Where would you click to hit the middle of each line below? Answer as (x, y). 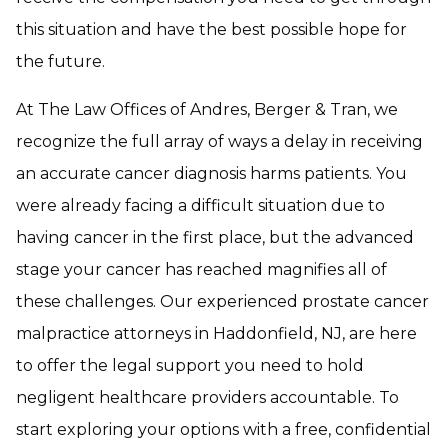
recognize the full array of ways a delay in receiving (219, 141)
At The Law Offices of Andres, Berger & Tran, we (207, 109)
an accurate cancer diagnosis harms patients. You (211, 173)
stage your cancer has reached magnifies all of (201, 269)
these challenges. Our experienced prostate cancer (222, 301)
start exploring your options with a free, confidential (223, 429)
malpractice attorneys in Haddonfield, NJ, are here (216, 333)
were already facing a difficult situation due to (200, 205)
